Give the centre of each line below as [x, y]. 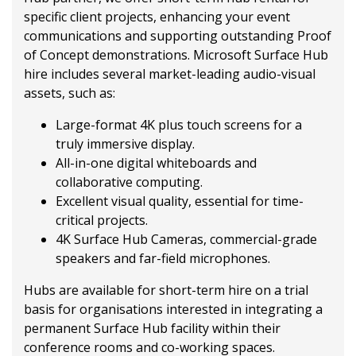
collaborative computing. [129, 182]
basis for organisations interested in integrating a [173, 309]
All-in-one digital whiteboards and [156, 163]
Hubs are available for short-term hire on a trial [166, 290]
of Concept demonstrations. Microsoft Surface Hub [176, 54]
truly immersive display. [125, 143]
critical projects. [102, 220]
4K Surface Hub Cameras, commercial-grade [186, 239]
